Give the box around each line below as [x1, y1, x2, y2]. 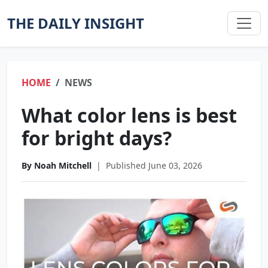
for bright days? [22, 125, 172, 151]
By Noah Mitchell [22, 160, 92, 171]
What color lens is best [22, 102, 237, 128]
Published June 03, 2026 [106, 160, 202, 171]
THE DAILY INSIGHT [7, 13, 144, 33]
